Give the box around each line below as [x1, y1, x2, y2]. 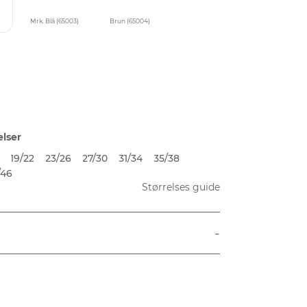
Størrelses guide [141, 180, 220, 193]
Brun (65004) [109, 17, 150, 25]
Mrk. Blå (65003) [29, 17, 79, 25]
